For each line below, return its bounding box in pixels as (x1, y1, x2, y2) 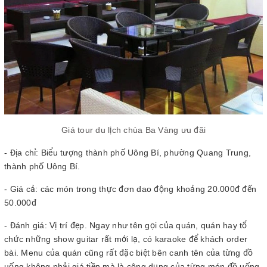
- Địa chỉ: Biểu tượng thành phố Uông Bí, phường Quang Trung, (4, 148, 251, 158)
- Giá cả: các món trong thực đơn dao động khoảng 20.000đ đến (4, 184, 256, 194)
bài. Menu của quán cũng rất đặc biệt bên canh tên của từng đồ (4, 248, 253, 258)
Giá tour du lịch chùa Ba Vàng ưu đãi (61, 125, 206, 135)
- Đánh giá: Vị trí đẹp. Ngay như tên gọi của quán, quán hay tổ (4, 221, 247, 231)
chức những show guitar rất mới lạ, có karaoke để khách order (4, 234, 247, 244)
